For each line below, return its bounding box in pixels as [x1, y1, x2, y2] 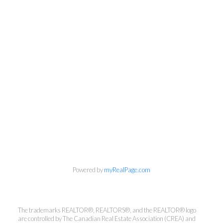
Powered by [73, 166, 104, 174]
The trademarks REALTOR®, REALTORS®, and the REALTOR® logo [17, 206, 196, 215]
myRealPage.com [104, 166, 150, 174]
